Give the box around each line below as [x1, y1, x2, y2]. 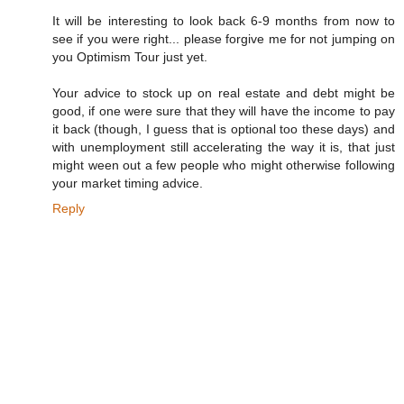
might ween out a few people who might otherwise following [52, 158, 395, 173]
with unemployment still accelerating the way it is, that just [52, 140, 395, 155]
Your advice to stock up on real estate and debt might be [52, 86, 395, 101]
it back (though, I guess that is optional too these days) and [52, 122, 395, 137]
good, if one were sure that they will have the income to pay [52, 104, 395, 119]
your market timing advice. [52, 176, 203, 191]
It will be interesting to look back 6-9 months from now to [52, 14, 395, 29]
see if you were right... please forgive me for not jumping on [52, 32, 395, 47]
